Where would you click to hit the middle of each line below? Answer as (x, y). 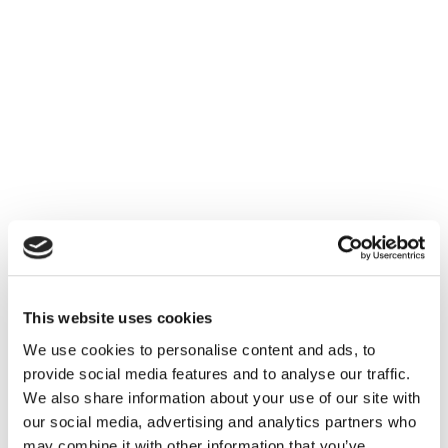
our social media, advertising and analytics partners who (219, 421)
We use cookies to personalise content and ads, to (199, 349)
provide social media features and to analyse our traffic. (217, 373)
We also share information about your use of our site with (222, 397)
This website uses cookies (118, 318)
